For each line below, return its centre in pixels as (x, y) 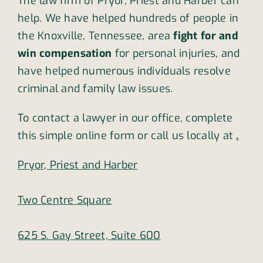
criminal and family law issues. (95, 89)
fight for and (204, 36)
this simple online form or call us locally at (127, 136)
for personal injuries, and (176, 54)
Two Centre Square (65, 200)
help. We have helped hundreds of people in (128, 18)
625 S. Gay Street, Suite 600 (89, 236)
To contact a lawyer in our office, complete (125, 118)
